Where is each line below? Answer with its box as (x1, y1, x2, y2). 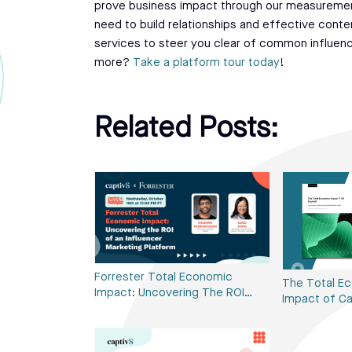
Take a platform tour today (133, 57, 280, 69)
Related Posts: (94, 115, 278, 144)
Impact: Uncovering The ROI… (94, 287, 253, 299)
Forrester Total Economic (94, 271, 233, 284)
